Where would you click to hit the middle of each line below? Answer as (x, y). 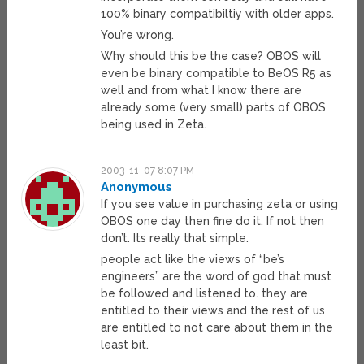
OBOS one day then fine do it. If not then (213, 221)
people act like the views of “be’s (193, 260)
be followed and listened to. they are (205, 294)
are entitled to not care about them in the (217, 328)
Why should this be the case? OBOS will (211, 56)
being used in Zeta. (154, 125)
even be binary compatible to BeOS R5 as (217, 74)
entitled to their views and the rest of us (213, 311)
